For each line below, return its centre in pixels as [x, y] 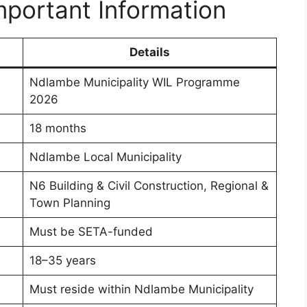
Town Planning [70, 202]
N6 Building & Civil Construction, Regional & [149, 185]
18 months [58, 128]
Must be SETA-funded [91, 231]
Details [150, 52]
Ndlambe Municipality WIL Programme [134, 82]
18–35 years [62, 260]
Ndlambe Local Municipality [105, 157]
